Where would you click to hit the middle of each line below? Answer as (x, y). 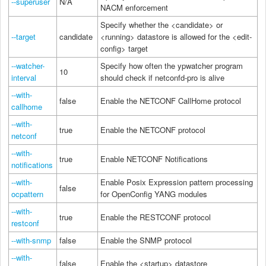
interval (24, 77)
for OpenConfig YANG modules (154, 194)
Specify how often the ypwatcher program (172, 65)
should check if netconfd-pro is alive (162, 77)
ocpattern (27, 194)
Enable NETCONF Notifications (154, 159)
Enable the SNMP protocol (146, 240)
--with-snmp (31, 240)
